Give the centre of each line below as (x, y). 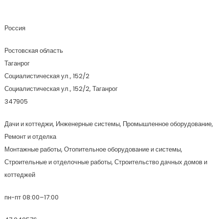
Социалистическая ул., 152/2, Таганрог (61, 89)
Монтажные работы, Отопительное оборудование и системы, (93, 149)
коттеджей (20, 175)
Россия (15, 28)
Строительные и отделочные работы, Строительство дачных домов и (106, 162)
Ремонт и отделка (30, 137)
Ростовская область (33, 51)
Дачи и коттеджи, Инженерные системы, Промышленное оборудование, (109, 124)
